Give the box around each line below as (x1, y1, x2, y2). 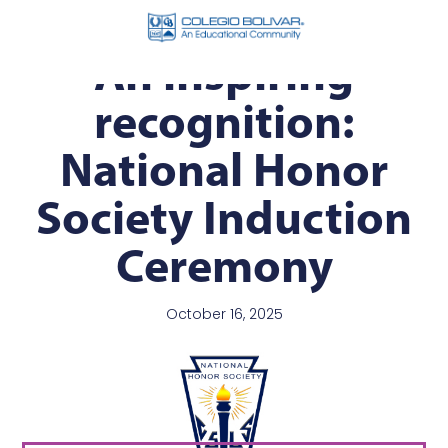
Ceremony (115, 235, 333, 295)
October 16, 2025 (165, 304, 283, 325)
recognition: (94, 91, 354, 151)
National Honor (60, 139, 388, 199)
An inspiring (94, 43, 354, 103)
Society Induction (36, 187, 412, 247)
